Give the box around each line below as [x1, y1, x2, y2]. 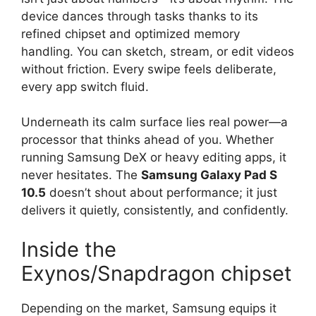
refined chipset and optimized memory [21, 26, 240, 41]
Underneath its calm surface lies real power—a [21, 115, 288, 130]
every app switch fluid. [21, 79, 149, 94]
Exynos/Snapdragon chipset [21, 260, 292, 286]
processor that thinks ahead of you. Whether [21, 133, 274, 147]
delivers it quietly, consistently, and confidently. [21, 203, 288, 218]
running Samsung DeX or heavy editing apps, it [21, 150, 286, 165]
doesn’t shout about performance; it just [46, 186, 277, 200]
